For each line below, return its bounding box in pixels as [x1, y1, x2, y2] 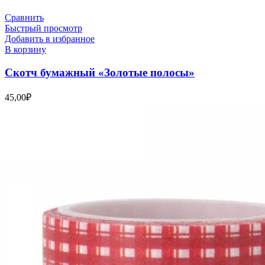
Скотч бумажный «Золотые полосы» [5, 66, 195, 79]
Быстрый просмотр [5, 23, 82, 34]
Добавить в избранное [5, 34, 95, 44]
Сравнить [5, 12, 44, 23]
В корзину [5, 44, 46, 55]
